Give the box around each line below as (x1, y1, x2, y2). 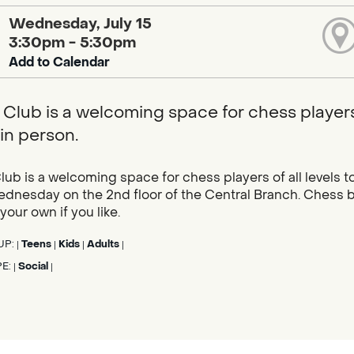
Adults (86, 238, 119, 251)
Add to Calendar (9, 53, 111, 70)
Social (17, 260, 48, 273)
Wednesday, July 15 (9, 13, 153, 33)
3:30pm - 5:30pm (9, 32, 137, 52)
